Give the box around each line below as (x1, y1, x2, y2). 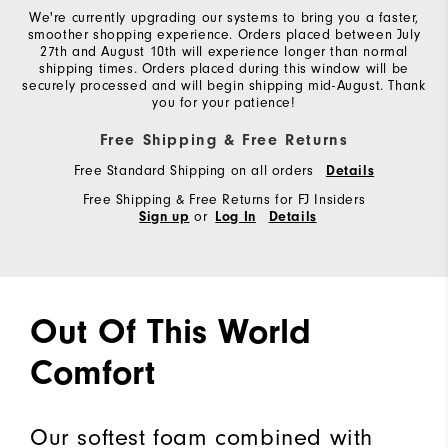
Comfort (30, 352, 155, 394)
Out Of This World (30, 311, 311, 353)
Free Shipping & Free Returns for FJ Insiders (82, 191, 366, 209)
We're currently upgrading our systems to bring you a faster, (28, 9, 419, 27)
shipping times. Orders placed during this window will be (39, 60, 409, 78)
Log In (215, 209, 256, 226)
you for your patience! (152, 94, 296, 112)
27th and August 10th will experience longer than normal (39, 43, 408, 61)
